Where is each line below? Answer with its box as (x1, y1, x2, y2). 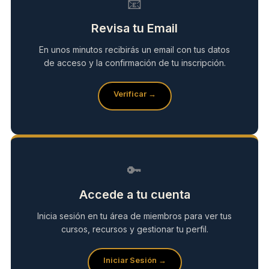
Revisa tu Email (91, 21, 178, 36)
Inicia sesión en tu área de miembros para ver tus (37, 211, 232, 222)
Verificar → (113, 89, 156, 99)
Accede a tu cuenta (79, 187, 190, 202)
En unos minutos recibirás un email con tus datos (39, 44, 230, 55)
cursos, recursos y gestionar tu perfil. (61, 224, 208, 235)
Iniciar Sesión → (103, 255, 166, 265)
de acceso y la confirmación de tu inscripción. (43, 58, 226, 68)
